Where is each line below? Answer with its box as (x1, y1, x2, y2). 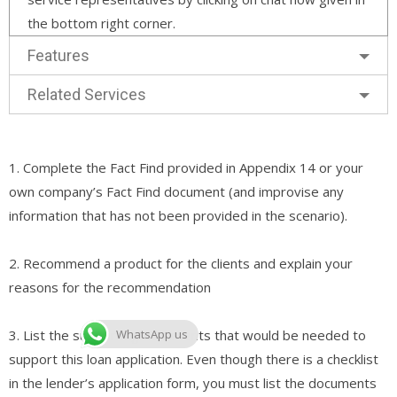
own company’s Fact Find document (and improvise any (9, 182, 344, 200)
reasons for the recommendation (9, 277, 211, 296)
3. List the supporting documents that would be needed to (9, 325, 366, 344)
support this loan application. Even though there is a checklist (9, 349, 378, 368)
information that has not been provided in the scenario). (9, 206, 347, 224)
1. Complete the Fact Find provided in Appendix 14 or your (9, 158, 363, 176)
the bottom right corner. (27, 13, 175, 32)
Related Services (27, 84, 146, 104)
